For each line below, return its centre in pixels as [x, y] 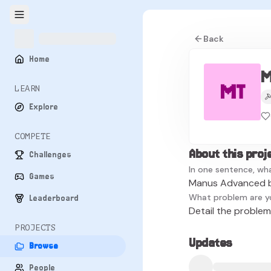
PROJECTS [35, 228]
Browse [44, 246]
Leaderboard [54, 198]
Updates [211, 243]
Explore [44, 107]
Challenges [50, 155]
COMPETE [33, 136]
